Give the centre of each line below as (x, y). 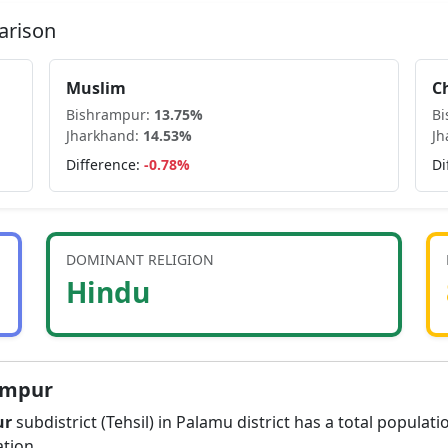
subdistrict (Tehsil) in (94, 422)
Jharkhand (100, 135)
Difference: (102, 164)
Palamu (204, 422)
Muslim (95, 88)
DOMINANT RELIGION (140, 259)
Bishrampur (105, 114)
